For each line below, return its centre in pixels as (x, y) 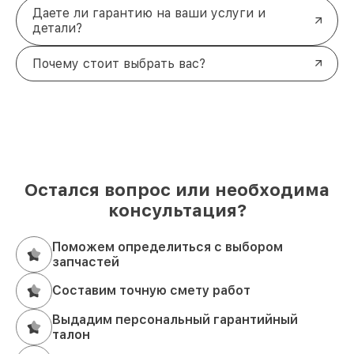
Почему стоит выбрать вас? (119, 63)
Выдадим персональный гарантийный (175, 319)
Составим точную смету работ (151, 291)
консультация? (177, 210)
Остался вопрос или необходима (177, 189)
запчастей (86, 262)
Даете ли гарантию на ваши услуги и (149, 13)
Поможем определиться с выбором (168, 247)
